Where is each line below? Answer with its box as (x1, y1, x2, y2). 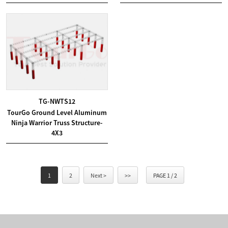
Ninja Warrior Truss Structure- (11, 118, 103, 128)
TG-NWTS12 (38, 97, 75, 106)
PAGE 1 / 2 (153, 172, 177, 180)
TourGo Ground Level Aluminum (7, 108, 107, 118)
